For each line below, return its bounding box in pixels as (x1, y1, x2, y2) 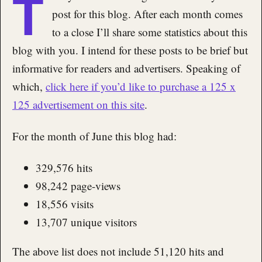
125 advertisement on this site (12, 97, 144, 112)
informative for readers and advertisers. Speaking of (12, 61, 240, 75)
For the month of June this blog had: (12, 128, 177, 143)
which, (12, 79, 46, 94)
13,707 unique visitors (36, 214, 137, 229)
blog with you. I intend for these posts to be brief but (12, 43, 248, 57)
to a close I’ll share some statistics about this (52, 25, 247, 39)
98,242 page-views (36, 178, 120, 193)
